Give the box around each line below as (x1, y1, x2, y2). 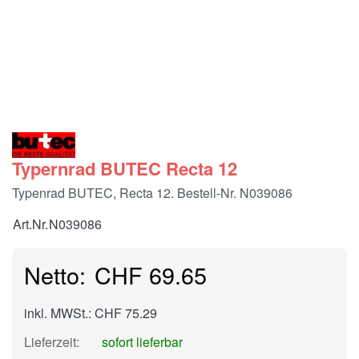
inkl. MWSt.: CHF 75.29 (24, 304, 157, 323)
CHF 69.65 (95, 258, 207, 292)
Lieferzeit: (24, 333, 79, 352)
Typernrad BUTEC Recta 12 (12, 155, 237, 182)
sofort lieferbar (98, 333, 183, 352)
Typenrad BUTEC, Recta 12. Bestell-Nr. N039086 (12, 184, 292, 203)
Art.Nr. (13, 215, 48, 234)
